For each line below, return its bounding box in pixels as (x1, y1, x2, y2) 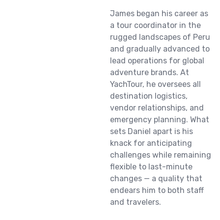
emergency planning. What (110, 115, 209, 124)
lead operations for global (110, 56, 204, 65)
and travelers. (110, 197, 161, 207)
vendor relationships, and (110, 103, 204, 112)
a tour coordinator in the (110, 21, 201, 30)
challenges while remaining (110, 150, 211, 160)
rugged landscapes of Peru (110, 32, 210, 42)
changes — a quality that (110, 174, 202, 183)
